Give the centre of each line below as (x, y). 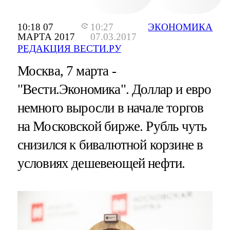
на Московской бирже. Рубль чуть (112, 127)
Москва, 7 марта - (66, 71)
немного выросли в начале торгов (110, 108)
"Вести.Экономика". (75, 90)
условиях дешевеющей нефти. (101, 164)
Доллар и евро (172, 90)
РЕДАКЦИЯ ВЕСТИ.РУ (69, 49)
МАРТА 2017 (46, 36)
